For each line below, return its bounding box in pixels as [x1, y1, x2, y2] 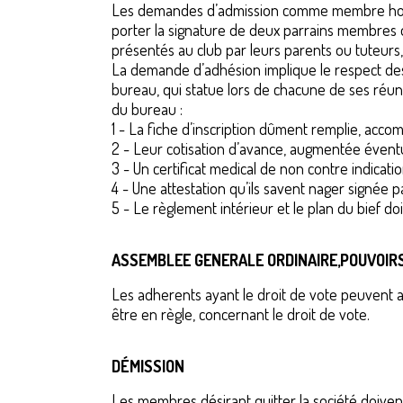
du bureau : [112, 99, 186, 119]
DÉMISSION [112, 356, 184, 376]
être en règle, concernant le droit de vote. [112, 304, 370, 324]
